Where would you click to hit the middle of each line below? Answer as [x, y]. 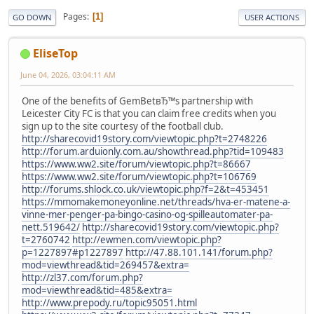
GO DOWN [32, 17]
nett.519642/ [51, 227]
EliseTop [55, 53]
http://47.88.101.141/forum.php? [199, 252]
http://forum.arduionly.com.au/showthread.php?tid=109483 [153, 151]
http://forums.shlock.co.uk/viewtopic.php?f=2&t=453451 [145, 189]
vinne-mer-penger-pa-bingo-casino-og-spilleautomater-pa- [147, 214]
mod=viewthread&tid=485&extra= [97, 290]
